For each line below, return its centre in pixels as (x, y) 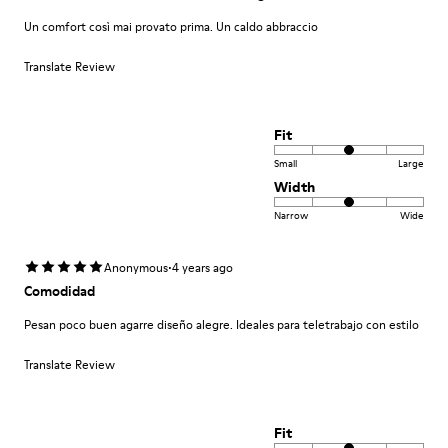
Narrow (291, 215)
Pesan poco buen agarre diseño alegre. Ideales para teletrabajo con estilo (221, 324)
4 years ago (202, 267)
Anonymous (136, 267)
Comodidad (59, 291)
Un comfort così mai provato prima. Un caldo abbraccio (171, 26)
